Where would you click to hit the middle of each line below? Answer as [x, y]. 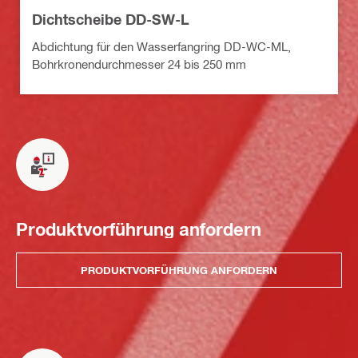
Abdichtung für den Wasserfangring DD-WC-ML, [161, 47]
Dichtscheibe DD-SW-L [111, 20]
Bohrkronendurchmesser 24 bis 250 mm [139, 64]
